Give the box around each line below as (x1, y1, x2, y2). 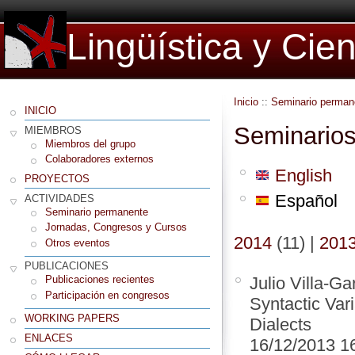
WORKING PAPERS (25, 312, 120, 325)
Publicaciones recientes (45, 273, 155, 286)
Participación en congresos (45, 288, 170, 301)
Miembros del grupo (45, 137, 136, 150)
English (270, 165, 332, 185)
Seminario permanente (45, 205, 148, 218)
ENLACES (25, 332, 73, 345)
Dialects (249, 314, 311, 334)
